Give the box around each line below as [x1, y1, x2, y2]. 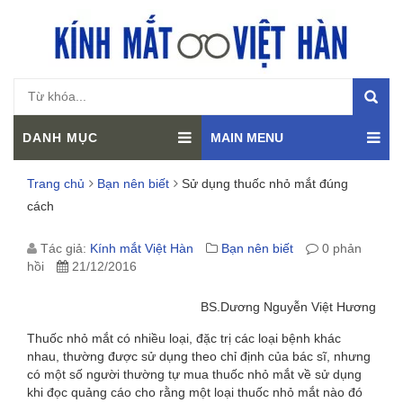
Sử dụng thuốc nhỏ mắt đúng [182, 176, 348, 191]
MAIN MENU [210, 130, 283, 145]
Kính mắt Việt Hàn [90, 241, 193, 255]
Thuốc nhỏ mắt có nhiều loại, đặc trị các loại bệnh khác [27, 331, 341, 345]
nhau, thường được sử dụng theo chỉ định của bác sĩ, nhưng [27, 349, 371, 363]
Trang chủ [27, 176, 85, 191]
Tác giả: [37, 241, 90, 255]
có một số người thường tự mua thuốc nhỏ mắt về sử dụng [27, 367, 365, 381]
